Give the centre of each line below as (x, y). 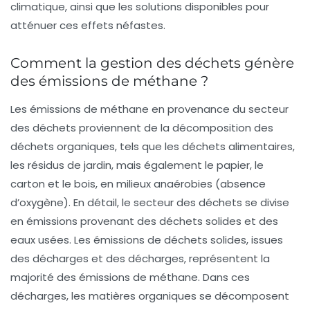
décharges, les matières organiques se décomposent (150, 295)
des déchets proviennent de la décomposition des (142, 127)
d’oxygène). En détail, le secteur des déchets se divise (150, 202)
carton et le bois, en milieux (82, 183)
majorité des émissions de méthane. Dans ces (130, 277)
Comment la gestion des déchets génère (152, 63)
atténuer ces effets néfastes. (88, 25)
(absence (239, 183)
